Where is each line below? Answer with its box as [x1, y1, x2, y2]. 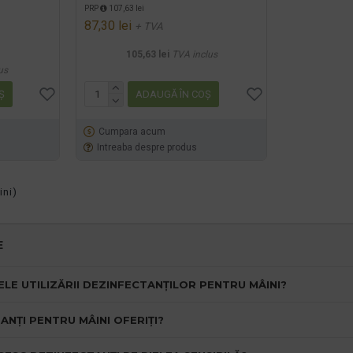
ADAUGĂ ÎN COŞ [136, 87, 212, 100]
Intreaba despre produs [97, 141, 198, 153]
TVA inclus [171, 48, 217, 60]
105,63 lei [125, 48, 169, 60]
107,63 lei [107, 3, 145, 13]
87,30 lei [84, 17, 132, 33]
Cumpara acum [98, 125, 166, 137]
